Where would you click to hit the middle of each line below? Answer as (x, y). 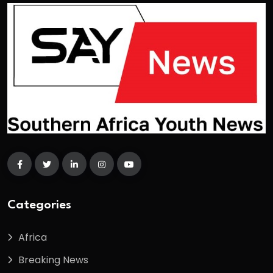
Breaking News (53, 260)
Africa (33, 237)
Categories (39, 205)
